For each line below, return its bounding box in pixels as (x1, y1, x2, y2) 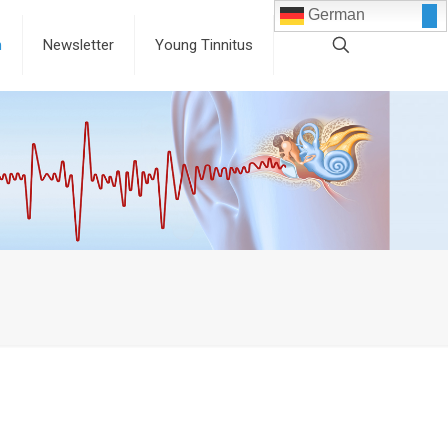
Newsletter (42, 36, 114, 54)
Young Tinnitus (154, 36, 253, 54)
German (303, 6, 365, 24)
